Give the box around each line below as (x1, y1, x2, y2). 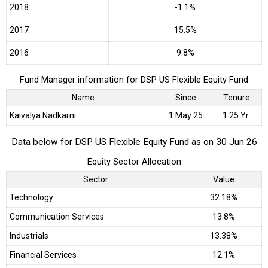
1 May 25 (168, 110, 203, 120)
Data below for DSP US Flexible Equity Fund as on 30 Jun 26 (11, 136, 257, 148)
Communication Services (10, 211, 104, 221)
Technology (10, 192, 53, 202)
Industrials (10, 230, 48, 240)
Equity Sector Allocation (87, 156, 181, 167)
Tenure (223, 92, 250, 102)
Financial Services (10, 249, 77, 260)
